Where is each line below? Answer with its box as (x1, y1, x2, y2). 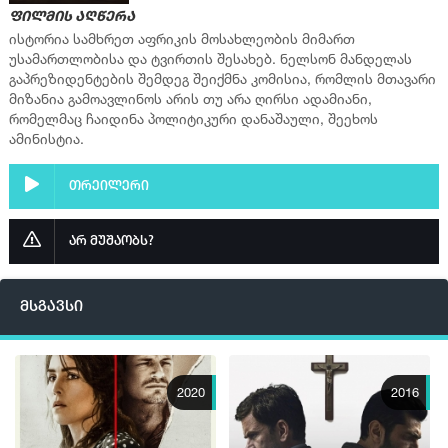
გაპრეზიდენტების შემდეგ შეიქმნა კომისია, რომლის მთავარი (9, 70, 436, 88)
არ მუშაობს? (69, 234, 154, 250)
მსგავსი (20, 299, 83, 316)
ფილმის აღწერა (9, 10, 135, 26)
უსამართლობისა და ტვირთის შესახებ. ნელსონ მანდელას (9, 50, 412, 68)
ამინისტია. (9, 130, 84, 148)
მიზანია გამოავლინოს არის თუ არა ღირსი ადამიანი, (9, 90, 372, 108)
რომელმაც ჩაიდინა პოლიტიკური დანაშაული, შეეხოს (9, 110, 378, 128)
